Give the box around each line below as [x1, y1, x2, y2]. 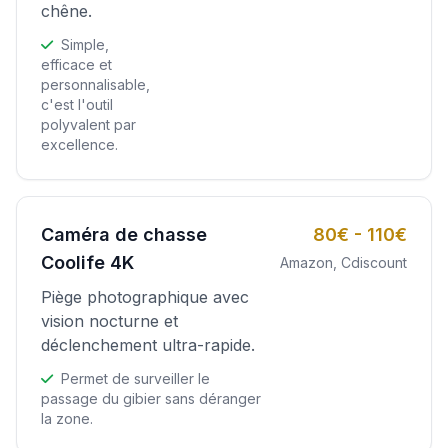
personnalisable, [41, 75, 150, 93]
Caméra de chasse [41, 223, 207, 245]
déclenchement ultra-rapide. [41, 334, 255, 355]
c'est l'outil [41, 95, 113, 113]
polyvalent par [41, 115, 136, 133]
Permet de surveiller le [57, 369, 210, 387]
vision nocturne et [41, 310, 178, 331]
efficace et [41, 55, 112, 73]
